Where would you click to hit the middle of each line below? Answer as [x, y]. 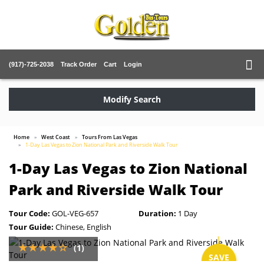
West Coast [56, 137]
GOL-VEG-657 [74, 213]
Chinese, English [82, 227]
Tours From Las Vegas [110, 137]
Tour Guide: [31, 227]
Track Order [79, 64]
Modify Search [132, 99]
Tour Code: [29, 213]
